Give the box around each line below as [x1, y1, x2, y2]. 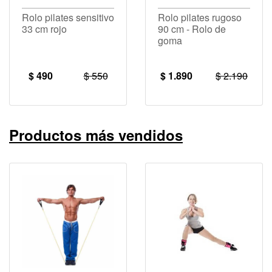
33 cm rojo [22, 21, 67, 36]
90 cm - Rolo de [158, 21, 226, 36]
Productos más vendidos [9, 124, 183, 145]
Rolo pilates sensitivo [22, 10, 114, 24]
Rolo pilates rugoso [158, 10, 242, 24]
